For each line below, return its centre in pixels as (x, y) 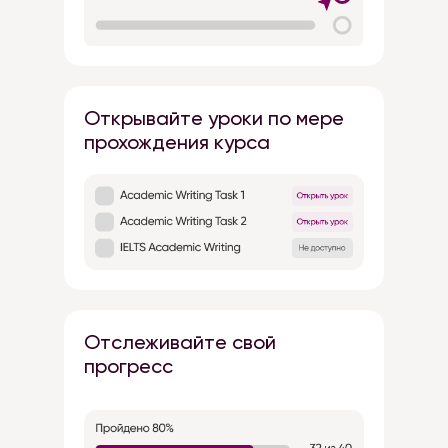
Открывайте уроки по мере (214, 118)
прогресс (128, 366)
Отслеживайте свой (180, 342)
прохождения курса (177, 142)
